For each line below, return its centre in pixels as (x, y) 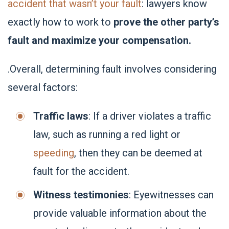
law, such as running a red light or (107, 134)
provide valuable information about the (120, 213)
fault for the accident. (81, 171)
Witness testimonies (81, 195)
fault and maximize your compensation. (99, 40)
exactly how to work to (61, 22)
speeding (54, 153)
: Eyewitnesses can (171, 195)
